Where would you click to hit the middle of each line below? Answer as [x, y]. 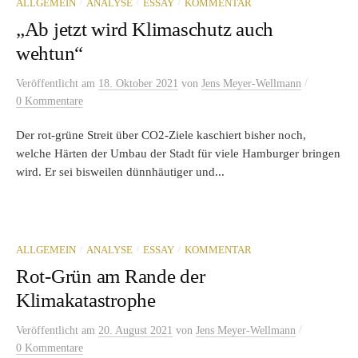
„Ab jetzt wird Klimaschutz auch [145, 30]
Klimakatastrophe [86, 300]
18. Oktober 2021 [138, 84]
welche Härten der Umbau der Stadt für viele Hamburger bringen [178, 154]
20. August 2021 [135, 331]
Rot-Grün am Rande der [111, 276]
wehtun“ [50, 54]
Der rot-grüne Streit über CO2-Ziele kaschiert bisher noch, [161, 135]
